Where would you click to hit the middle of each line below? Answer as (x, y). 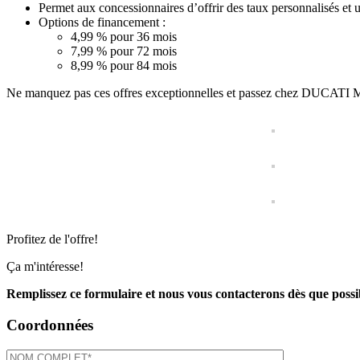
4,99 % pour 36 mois (124, 37)
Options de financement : (102, 22)
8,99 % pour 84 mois (124, 66)
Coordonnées (50, 325)
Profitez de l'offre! (52, 239)
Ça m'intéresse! (45, 267)
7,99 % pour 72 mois (124, 51)
